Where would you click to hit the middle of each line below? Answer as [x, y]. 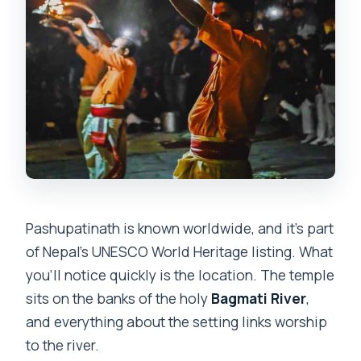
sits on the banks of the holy [119, 298]
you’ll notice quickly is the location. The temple [180, 274]
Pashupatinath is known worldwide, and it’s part [180, 228]
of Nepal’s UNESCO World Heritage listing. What [180, 251]
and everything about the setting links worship [177, 321]
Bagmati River [259, 298]
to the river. [63, 344]
